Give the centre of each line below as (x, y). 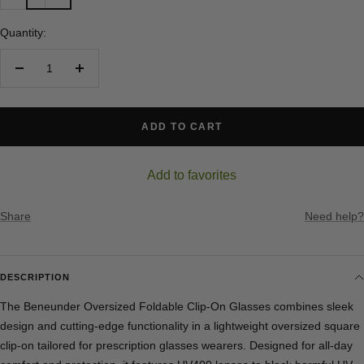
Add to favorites (192, 175)
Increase (101, 77)
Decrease (43, 77)
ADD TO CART (182, 126)
